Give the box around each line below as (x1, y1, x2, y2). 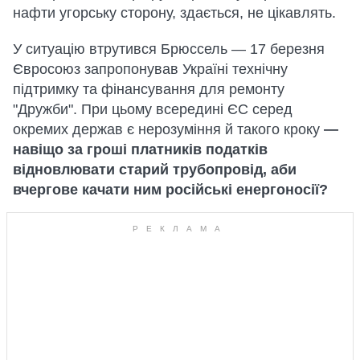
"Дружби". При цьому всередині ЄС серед (13, 100, 292, 117)
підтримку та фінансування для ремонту (13, 80, 284, 97)
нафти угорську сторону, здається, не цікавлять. (13, 4, 336, 21)
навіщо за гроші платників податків (13, 141, 268, 157)
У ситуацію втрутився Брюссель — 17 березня (13, 40, 325, 57)
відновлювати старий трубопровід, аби (13, 161, 297, 178)
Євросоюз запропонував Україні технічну (13, 60, 288, 77)
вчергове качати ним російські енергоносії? (13, 181, 328, 198)
